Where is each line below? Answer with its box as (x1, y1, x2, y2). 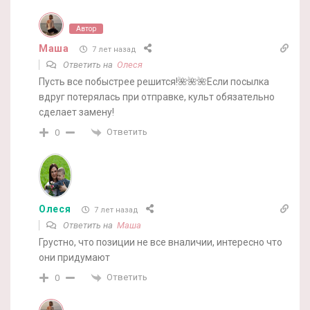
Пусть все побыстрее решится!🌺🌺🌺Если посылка (39, 76, 269, 88)
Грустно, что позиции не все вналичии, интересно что (39, 237, 282, 248)
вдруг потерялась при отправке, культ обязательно (39, 91, 275, 103)
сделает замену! (39, 107, 114, 118)
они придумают (39, 252, 110, 264)
